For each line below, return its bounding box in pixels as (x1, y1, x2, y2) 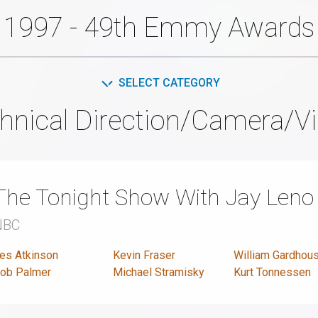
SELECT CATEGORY (118, 75, 220, 89)
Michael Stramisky (113, 265, 205, 279)
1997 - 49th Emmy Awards (4, 11, 314, 43)
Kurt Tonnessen (233, 265, 311, 279)
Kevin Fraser (113, 248, 176, 262)
